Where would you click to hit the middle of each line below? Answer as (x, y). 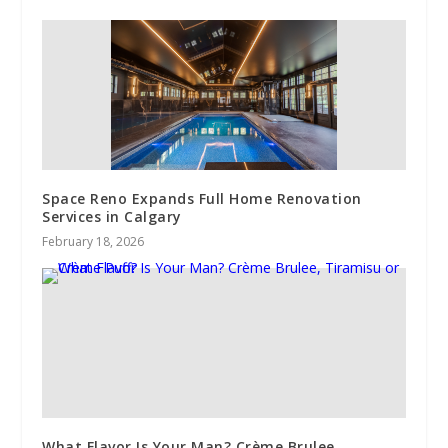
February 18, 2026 (93, 241)
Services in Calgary (112, 216)
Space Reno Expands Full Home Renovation (202, 198)
